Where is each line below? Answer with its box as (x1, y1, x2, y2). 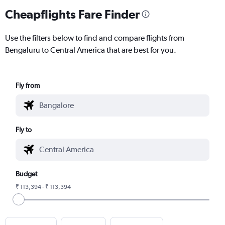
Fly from (16, 81, 40, 89)
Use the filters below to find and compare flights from (5, 33, 184, 43)
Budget (16, 169, 38, 178)
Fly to (16, 125, 32, 134)
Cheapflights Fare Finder (5, 7, 140, 21)
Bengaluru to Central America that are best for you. (5, 45, 176, 55)
